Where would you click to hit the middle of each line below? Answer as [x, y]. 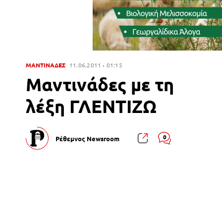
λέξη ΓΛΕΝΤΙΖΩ [91, 106]
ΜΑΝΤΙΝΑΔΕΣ [46, 65]
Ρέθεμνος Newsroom [87, 138]
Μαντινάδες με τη [100, 84]
